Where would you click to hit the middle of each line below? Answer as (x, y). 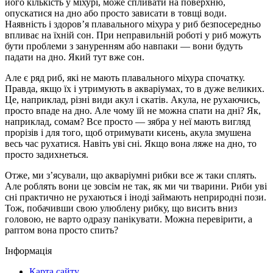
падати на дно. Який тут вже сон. (75, 57)
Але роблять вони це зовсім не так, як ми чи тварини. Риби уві (136, 186)
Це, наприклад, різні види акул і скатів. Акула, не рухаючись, (133, 99)
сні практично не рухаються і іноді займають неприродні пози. (136, 197)
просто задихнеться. (47, 154)
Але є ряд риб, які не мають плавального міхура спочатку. (125, 77)
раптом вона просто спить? (62, 230)
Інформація (28, 250)
